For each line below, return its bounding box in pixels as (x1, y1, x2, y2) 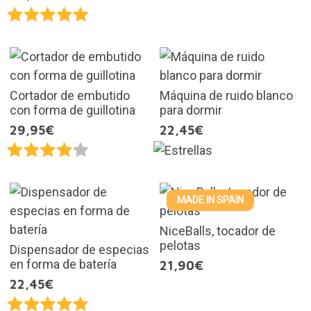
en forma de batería (9, 256, 117, 271)
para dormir (160, 102, 222, 117)
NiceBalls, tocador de (160, 223, 276, 238)
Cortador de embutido (9, 87, 130, 103)
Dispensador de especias (9, 242, 149, 257)
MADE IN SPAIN (177, 194, 244, 205)
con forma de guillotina (9, 102, 135, 117)
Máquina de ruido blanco (160, 87, 293, 103)
